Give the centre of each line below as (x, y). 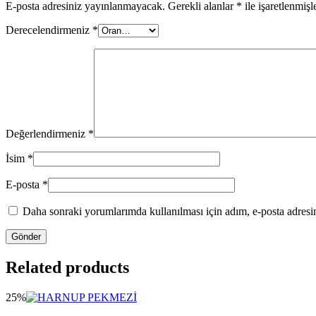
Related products (67, 268)
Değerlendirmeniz (47, 134)
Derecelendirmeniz (49, 30)
